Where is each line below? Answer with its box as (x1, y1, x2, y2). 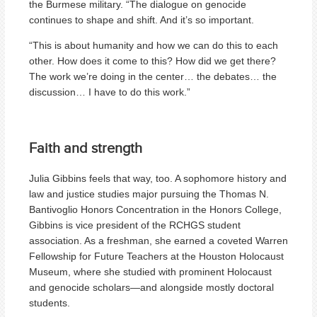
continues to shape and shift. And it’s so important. (29, 13, 254, 25)
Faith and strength (29, 137, 142, 158)
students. (29, 296, 70, 309)
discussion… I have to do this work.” (29, 86, 190, 98)
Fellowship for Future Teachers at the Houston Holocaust (29, 250, 284, 262)
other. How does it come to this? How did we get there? (29, 54, 276, 67)
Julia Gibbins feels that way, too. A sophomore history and (29, 172, 287, 184)
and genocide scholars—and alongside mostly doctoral (29, 281, 274, 293)
